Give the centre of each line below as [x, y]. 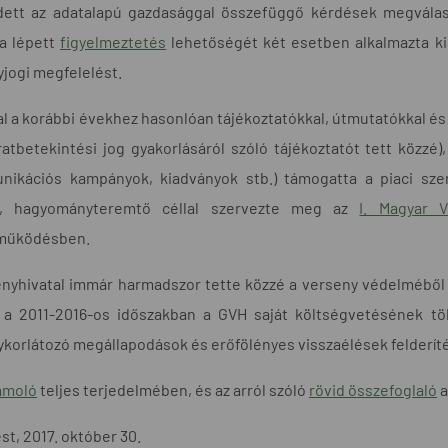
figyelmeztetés [113, 41]
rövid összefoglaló [373, 389]
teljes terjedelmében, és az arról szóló [173, 389]
